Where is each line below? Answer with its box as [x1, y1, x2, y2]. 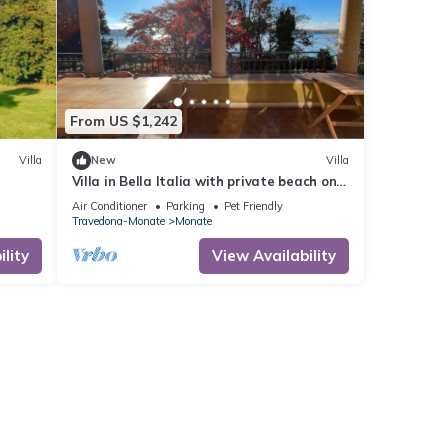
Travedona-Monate [71, 213, 165, 228]
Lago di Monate [71, 190, 173, 207]
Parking [165, 198, 205, 213]
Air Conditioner [71, 198, 147, 213]
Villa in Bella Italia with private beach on [71, 172, 337, 189]
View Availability [212, 245, 336, 265]
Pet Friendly [223, 198, 283, 213]
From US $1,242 [69, 112, 177, 131]
